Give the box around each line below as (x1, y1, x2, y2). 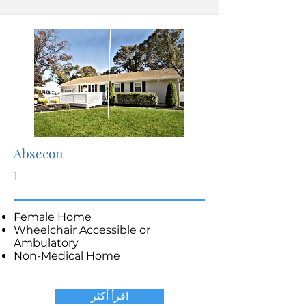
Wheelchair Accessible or (14, 223, 150, 236)
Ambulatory (14, 236, 79, 249)
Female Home (14, 210, 94, 223)
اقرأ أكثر (90, 290, 128, 303)
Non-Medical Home (14, 249, 120, 262)
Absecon (14, 144, 63, 162)
